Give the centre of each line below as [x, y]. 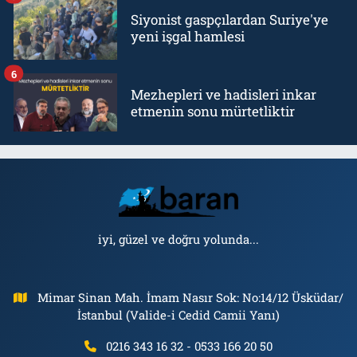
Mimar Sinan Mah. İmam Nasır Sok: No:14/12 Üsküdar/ [190, 297]
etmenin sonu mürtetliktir [213, 111]
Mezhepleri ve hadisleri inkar [224, 94]
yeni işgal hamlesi [188, 36]
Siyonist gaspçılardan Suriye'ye [229, 19]
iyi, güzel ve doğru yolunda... [178, 239]
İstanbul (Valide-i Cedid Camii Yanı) [178, 314]
